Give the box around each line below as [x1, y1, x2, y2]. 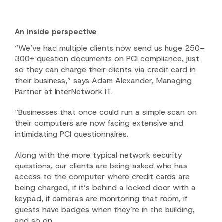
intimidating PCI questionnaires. [15, 128, 128, 139]
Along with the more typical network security [15, 149, 182, 160]
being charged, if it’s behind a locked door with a [15, 182, 196, 193]
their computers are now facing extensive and [15, 117, 183, 128]
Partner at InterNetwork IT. [15, 86, 114, 97]
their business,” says [15, 75, 92, 86]
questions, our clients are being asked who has [15, 160, 187, 171]
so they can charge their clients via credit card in [15, 64, 196, 75]
